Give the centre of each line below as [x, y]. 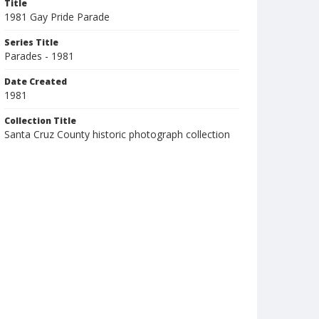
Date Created [36, 82]
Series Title [31, 42]
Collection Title [40, 121]
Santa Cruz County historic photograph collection [117, 134]
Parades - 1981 [39, 56]
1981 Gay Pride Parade [57, 17]
